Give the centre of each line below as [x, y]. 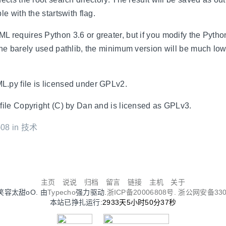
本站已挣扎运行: [76, 202]
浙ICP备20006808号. [143, 192]
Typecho [62, 192]
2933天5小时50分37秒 [139, 202]
